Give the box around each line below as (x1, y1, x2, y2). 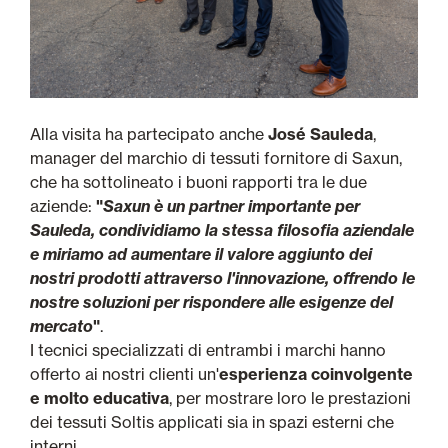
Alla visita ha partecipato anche (30, 124, 268, 145)
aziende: (30, 196, 96, 217)
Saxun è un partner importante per (103, 196, 360, 217)
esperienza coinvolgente (219, 364, 413, 385)
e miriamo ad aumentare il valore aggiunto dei (30, 244, 372, 265)
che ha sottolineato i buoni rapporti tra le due (30, 172, 367, 193)
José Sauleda (268, 124, 373, 145)
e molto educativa (30, 388, 169, 409)
